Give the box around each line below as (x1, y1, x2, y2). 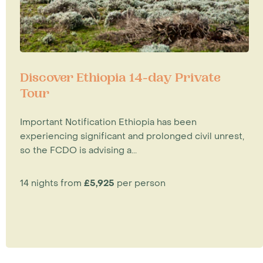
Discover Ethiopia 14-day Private (20, 72, 221, 85)
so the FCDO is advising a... (20, 144, 137, 156)
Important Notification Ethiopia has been (20, 116, 197, 128)
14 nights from (20, 177, 84, 189)
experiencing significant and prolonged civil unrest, (20, 130, 244, 142)
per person (114, 177, 166, 189)
